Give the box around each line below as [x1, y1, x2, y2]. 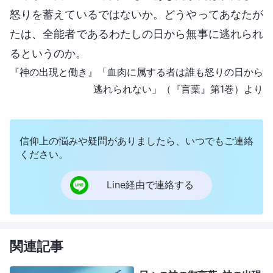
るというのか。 [10, 46, 87, 60]
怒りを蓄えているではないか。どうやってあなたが [10, 7, 263, 21]
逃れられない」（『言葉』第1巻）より [93, 82, 263, 95]
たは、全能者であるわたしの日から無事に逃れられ [10, 27, 263, 40]
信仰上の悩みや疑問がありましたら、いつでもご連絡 [19, 134, 253, 147]
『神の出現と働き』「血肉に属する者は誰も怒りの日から [10, 65, 263, 78]
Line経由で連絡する [107, 179, 194, 191]
